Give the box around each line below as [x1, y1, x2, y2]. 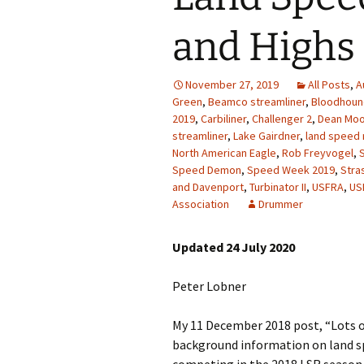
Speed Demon [172, 162, 241, 177]
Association [172, 197, 229, 211]
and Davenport [172, 180, 244, 194]
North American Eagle [172, 145, 276, 160]
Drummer [258, 197, 303, 211]
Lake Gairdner [233, 128, 300, 143]
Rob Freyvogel [282, 145, 353, 160]
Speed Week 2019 [247, 162, 335, 177]
